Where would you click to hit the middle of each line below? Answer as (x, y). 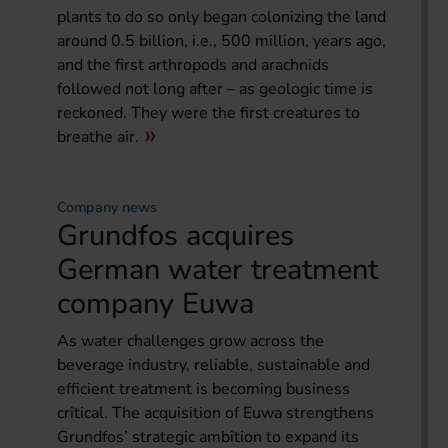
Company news (107, 207)
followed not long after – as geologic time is (215, 89)
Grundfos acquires (175, 236)
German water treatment (217, 270)
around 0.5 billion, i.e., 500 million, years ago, (221, 41)
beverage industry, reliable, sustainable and (213, 365)
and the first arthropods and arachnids (193, 65)
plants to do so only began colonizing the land (221, 17)
